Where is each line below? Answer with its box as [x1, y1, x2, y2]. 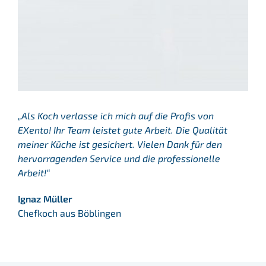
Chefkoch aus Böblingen [18, 207, 121, 219]
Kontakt [14, 77, 47, 88]
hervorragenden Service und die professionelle [18, 153, 220, 164]
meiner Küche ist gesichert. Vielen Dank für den [18, 138, 222, 150]
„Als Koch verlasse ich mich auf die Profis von [18, 110, 214, 122]
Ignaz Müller [18, 193, 72, 205]
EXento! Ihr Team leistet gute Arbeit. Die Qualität [18, 124, 227, 136]
